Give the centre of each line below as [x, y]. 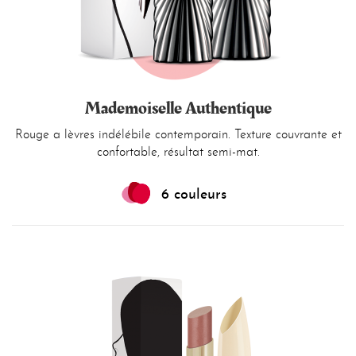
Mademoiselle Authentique [178, 108]
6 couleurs [194, 195]
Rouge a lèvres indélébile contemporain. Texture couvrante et [178, 135]
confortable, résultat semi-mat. [178, 153]
